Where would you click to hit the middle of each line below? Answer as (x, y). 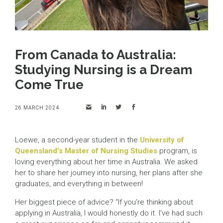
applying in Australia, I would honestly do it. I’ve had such (109, 213)
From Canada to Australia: (96, 55)
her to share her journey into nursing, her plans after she (109, 173)
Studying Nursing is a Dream (104, 70)
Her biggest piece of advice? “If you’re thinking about (104, 202)
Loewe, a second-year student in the (77, 140)
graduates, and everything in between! (79, 184)
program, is (177, 151)
